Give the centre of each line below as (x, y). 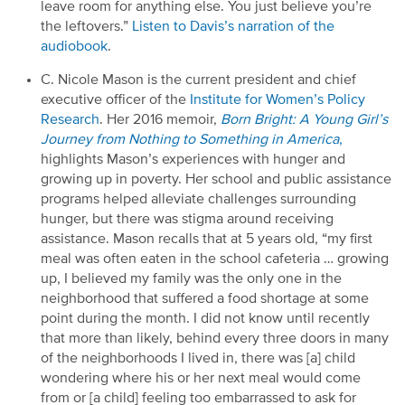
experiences (200, 160)
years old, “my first (313, 239)
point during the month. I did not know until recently (205, 319)
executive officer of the (115, 100)
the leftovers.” (85, 27)
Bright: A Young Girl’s (319, 120)
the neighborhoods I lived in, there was (178, 358)
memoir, (192, 120)
